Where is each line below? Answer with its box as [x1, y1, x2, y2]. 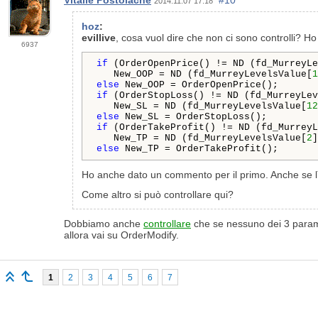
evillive [82, 32, 116, 43]
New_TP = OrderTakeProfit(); [119, 143, 278, 154]
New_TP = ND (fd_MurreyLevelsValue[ [97, 133, 307, 143]
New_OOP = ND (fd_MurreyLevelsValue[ [97, 69, 312, 79]
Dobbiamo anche [64, 218, 143, 229]
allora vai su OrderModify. [64, 229, 179, 241]
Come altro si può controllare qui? [82, 189, 234, 200]
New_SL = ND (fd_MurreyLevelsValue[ [97, 101, 307, 111]
